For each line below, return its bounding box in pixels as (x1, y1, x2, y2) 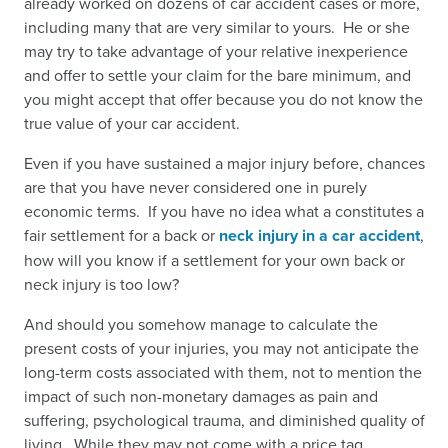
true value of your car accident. (24, 111, 240, 134)
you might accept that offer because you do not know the (24, 87, 423, 110)
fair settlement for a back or (24, 223, 219, 246)
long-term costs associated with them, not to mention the (24, 360, 422, 383)
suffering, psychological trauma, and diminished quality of (24, 408, 425, 431)
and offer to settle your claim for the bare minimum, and (24, 63, 411, 86)
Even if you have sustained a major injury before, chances (24, 151, 425, 174)
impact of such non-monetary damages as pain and (24, 384, 378, 407)
